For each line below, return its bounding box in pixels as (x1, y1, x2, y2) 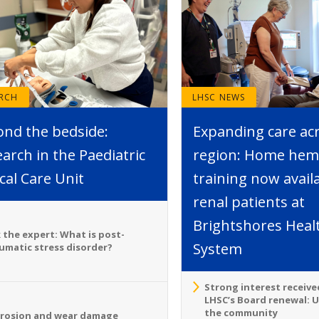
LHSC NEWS (192, 90, 246, 103)
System (192, 239, 242, 258)
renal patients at (192, 192, 305, 211)
